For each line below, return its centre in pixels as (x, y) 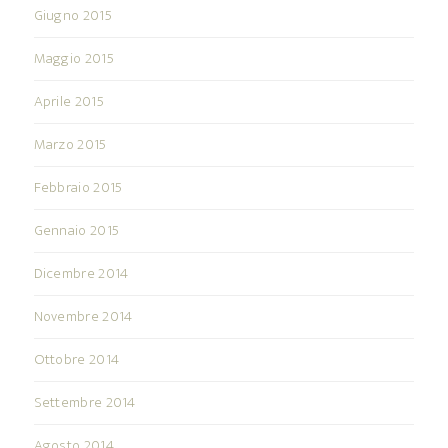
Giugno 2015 (72, 15)
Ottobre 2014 (76, 359)
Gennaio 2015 (76, 230)
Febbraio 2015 (78, 187)
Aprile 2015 (68, 101)
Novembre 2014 (83, 316)
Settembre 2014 (84, 402)
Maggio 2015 (73, 58)
